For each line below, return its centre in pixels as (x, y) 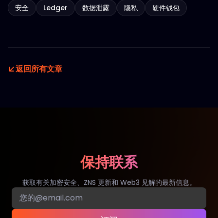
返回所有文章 (39, 69)
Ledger (55, 8)
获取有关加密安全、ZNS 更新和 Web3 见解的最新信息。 (109, 182)
